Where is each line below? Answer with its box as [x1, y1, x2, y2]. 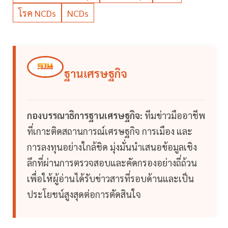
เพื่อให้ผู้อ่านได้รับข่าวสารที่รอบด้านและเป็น [27, 173, 194, 185]
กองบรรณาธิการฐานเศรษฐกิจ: [27, 109, 142, 122]
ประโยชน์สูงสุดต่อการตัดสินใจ [27, 188, 141, 201]
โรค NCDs [18, 7, 56, 19]
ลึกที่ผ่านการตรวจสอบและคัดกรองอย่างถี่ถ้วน [27, 157, 197, 169]
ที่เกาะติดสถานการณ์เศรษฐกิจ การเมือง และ [27, 125, 192, 137]
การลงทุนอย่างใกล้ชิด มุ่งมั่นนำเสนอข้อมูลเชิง [27, 141, 197, 153]
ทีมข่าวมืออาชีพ [142, 109, 205, 122]
